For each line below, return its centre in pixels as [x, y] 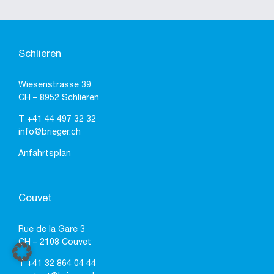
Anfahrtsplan [45, 154]
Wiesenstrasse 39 [55, 86]
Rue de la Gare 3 [52, 230]
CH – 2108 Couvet [55, 243]
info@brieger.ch [50, 133]
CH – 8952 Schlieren [59, 98]
